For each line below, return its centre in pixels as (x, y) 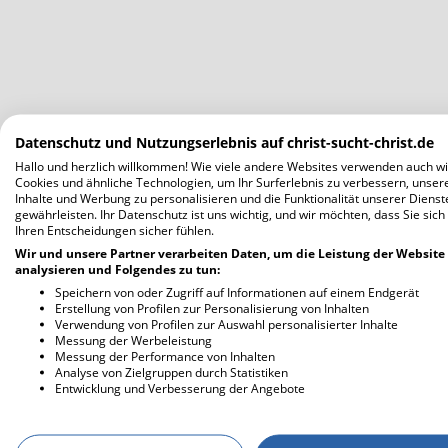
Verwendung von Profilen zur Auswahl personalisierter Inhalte (226, 323)
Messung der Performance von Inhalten (165, 355)
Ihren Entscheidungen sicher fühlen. (114, 229)
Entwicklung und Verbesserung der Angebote (180, 387)
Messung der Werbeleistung (133, 339)
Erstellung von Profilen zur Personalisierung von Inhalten (212, 307)
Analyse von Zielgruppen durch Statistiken (171, 371)
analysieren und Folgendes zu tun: (117, 268)
